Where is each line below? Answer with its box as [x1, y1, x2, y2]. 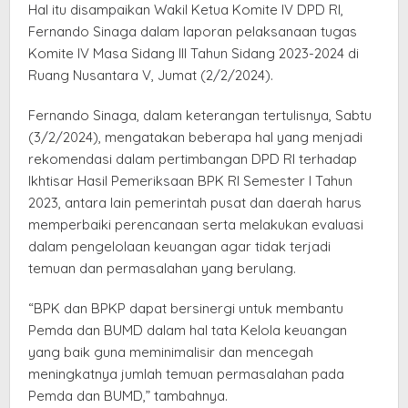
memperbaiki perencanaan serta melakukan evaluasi [28, 216, 363, 234]
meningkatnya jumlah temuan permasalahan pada [28, 365, 344, 383]
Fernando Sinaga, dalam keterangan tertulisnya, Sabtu [28, 107, 372, 125]
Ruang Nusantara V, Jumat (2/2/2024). [28, 66, 273, 85]
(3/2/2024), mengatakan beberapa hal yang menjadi [28, 128, 362, 147]
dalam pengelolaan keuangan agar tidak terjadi [28, 238, 331, 256]
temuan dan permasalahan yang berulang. [28, 260, 296, 278]
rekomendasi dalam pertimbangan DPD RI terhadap [28, 150, 357, 168]
